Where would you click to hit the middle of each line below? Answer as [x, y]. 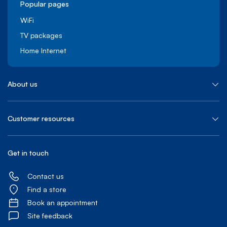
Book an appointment [63, 202]
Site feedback [50, 215]
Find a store [47, 189]
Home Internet [43, 50]
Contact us [46, 176]
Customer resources [41, 118]
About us [23, 84]
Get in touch [28, 153]
